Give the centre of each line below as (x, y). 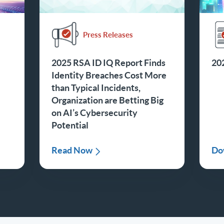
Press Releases (108, 34)
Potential (70, 125)
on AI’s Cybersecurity (94, 113)
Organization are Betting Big (107, 100)
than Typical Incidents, (96, 88)
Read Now (72, 150)
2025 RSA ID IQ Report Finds (108, 63)
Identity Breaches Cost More (109, 75)
